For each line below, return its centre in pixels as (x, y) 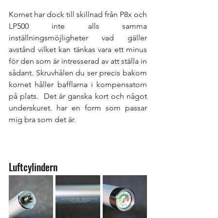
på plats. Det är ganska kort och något (78, 96)
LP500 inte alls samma (78, 26)
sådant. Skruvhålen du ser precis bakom (78, 73)
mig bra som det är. (42, 119)
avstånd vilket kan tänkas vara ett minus (78, 49)
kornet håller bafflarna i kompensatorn (78, 84)
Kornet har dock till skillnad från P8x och (78, 14)
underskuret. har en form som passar (78, 108)
